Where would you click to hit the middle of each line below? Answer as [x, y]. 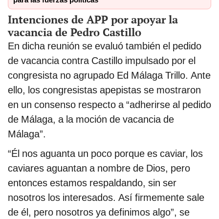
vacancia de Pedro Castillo [75, 32]
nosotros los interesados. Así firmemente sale [106, 198]
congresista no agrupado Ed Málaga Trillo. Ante [109, 76]
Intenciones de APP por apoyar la [93, 20]
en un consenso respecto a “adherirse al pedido [109, 105]
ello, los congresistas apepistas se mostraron [104, 90]
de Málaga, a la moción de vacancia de [91, 120]
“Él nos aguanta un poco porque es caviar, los [105, 154]
